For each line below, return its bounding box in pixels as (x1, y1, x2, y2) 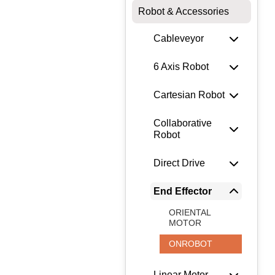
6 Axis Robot (153, 61, 209, 72)
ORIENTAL (169, 207, 211, 218)
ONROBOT (169, 239, 212, 249)
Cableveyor (153, 33, 204, 44)
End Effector (153, 186, 212, 197)
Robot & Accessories (138, 6, 229, 17)
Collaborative (153, 118, 212, 129)
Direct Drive (153, 158, 205, 169)
